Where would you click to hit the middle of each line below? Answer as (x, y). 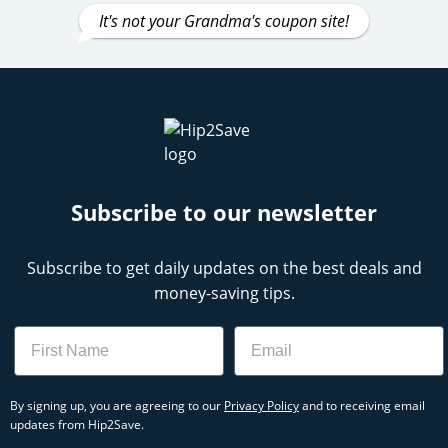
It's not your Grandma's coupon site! (224, 21)
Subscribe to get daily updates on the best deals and (224, 268)
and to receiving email (362, 405)
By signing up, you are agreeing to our (117, 405)
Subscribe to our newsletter (224, 212)
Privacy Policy (261, 405)
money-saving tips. (224, 293)
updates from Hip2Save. (77, 424)
